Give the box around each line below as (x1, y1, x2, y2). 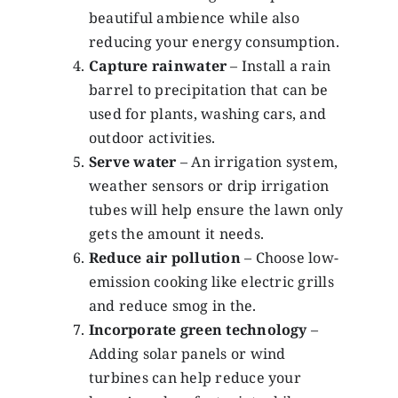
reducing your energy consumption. (88, 32, 339, 52)
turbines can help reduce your (88, 368, 301, 388)
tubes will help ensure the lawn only (88, 200, 344, 220)
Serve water (88, 152, 177, 172)
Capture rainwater (88, 56, 227, 76)
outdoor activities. (88, 128, 216, 148)
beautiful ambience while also (88, 8, 299, 28)
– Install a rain (227, 56, 331, 76)
